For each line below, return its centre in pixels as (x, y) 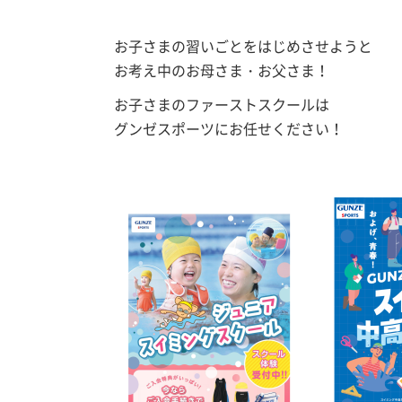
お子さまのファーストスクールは (221, 104)
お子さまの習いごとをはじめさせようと (243, 45)
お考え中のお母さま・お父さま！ (221, 70)
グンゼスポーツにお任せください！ (228, 128)
